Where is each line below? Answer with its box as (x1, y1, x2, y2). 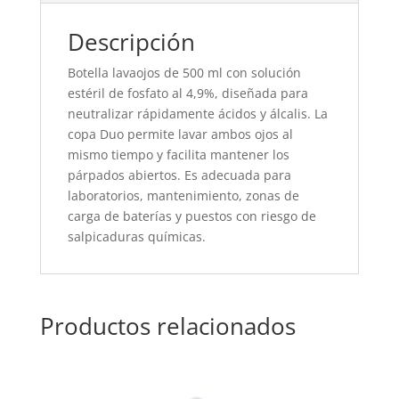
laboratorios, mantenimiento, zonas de (67, 187, 299, 205)
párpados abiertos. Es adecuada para (67, 167, 291, 184)
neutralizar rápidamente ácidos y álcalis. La (67, 105, 328, 123)
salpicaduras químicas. (67, 228, 206, 246)
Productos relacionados (39, 310, 296, 343)
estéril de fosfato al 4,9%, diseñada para (67, 85, 308, 102)
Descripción (67, 26, 195, 59)
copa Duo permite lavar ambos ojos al (67, 126, 293, 143)
